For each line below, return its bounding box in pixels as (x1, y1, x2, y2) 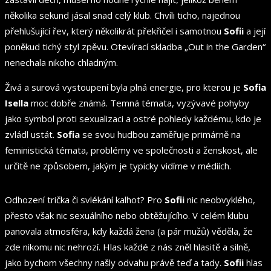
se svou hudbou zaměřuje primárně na (80, 128, 241, 140)
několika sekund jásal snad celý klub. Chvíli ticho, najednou (5, 8, 240, 21)
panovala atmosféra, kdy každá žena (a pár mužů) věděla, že (5, 224, 253, 237)
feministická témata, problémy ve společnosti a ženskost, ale (5, 143, 258, 156)
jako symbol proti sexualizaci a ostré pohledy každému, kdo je (5, 112, 261, 125)
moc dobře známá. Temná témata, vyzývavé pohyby (28, 96, 249, 109)
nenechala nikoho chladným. (5, 56, 118, 68)
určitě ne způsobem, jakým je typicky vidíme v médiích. (5, 159, 231, 172)
